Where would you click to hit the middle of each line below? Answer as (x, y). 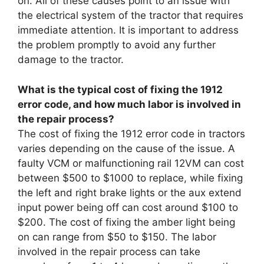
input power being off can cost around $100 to (128, 207)
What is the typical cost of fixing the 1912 (120, 89)
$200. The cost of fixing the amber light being (126, 222)
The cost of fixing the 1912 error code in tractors (131, 133)
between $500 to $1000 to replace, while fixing (130, 178)
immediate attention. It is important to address (128, 30)
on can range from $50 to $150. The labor (117, 237)
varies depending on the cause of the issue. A (126, 148)
